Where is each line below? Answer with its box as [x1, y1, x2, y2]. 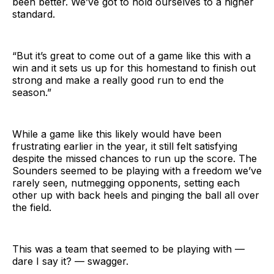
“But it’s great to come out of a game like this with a [12, 50, 251, 62]
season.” [12, 86, 51, 99]
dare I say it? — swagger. [12, 255, 128, 268]
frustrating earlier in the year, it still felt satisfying [12, 140, 237, 153]
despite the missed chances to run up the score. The [12, 152, 257, 165]
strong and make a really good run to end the [12, 74, 224, 87]
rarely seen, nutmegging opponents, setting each [12, 177, 240, 190]
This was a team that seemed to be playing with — [12, 243, 245, 256]
